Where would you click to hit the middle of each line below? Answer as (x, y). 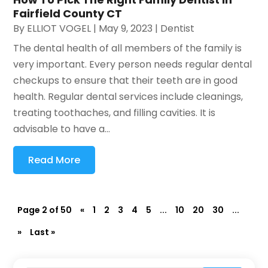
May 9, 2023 (126, 29)
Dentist (178, 29)
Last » (43, 232)
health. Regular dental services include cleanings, (128, 97)
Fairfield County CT (68, 14)
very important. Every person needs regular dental (133, 65)
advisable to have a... (62, 129)
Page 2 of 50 (45, 210)
